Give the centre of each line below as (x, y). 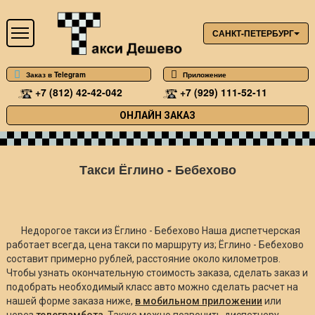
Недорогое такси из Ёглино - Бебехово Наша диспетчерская (160, 230)
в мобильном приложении (198, 301)
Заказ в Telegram (56, 75)
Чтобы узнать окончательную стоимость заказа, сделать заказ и (157, 272)
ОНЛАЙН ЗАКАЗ (157, 115)
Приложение (205, 75)
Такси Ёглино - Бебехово (157, 169)
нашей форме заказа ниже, (70, 301)
